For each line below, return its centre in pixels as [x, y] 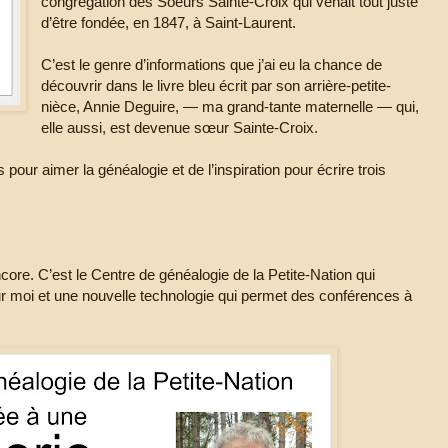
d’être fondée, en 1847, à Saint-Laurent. [169, 23]
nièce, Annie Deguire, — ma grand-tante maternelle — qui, [230, 107]
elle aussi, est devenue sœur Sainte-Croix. [180, 128]
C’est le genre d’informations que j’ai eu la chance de [212, 65]
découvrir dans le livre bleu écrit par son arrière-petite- [216, 86]
